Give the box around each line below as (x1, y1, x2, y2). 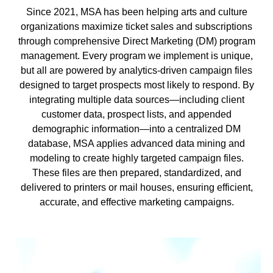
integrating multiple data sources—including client (29, 94, 244, 105)
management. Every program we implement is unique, (20, 50, 253, 61)
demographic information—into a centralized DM (32, 123, 241, 134)
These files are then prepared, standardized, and (32, 167, 241, 178)
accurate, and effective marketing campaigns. (39, 196, 234, 207)
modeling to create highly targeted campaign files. (29, 152, 244, 163)
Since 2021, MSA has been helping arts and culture (26, 6, 247, 17)
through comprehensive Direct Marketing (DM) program (18, 35, 255, 46)
